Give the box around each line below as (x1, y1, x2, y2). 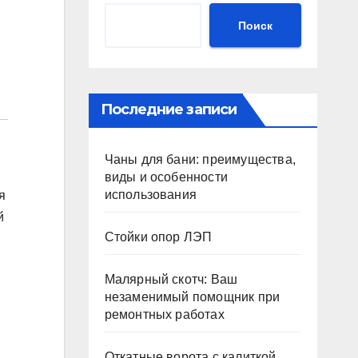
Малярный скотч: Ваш (104, 272, 238, 286)
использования (104, 188, 197, 201)
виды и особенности (104, 170, 229, 184)
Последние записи (100, 101, 237, 118)
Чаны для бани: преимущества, (104, 153, 296, 166)
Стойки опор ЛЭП (104, 230, 213, 244)
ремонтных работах (104, 308, 225, 321)
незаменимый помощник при (104, 290, 280, 304)
